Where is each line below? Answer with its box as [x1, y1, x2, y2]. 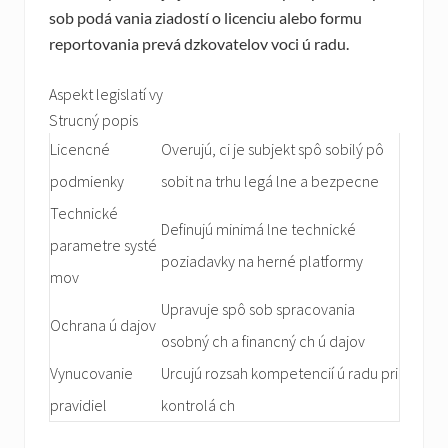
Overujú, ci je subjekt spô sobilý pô [161, 139, 384, 160]
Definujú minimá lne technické [161, 219, 356, 240]
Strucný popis [49, 110, 138, 131]
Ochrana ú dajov [50, 315, 156, 336]
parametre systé [50, 235, 157, 256]
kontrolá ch [161, 395, 235, 416]
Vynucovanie [50, 363, 133, 384]
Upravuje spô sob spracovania [161, 299, 355, 320]
